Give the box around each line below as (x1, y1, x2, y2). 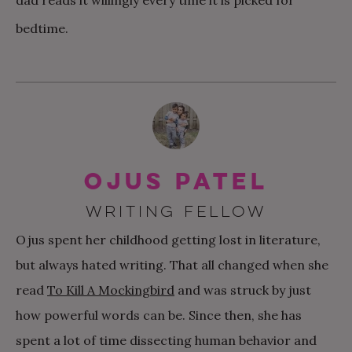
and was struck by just (174, 281, 311, 298)
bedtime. (16, 20, 68, 36)
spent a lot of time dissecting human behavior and (16, 332, 317, 348)
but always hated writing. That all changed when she (16, 256, 328, 273)
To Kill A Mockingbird (47, 281, 174, 298)
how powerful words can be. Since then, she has (16, 306, 302, 323)
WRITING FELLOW (86, 202, 266, 222)
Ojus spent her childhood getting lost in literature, (16, 231, 321, 247)
